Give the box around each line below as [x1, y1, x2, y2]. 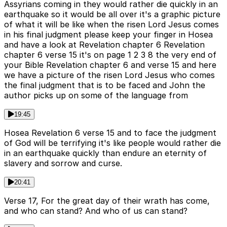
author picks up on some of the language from [4, 90, 188, 100]
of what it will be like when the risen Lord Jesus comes [4, 19, 219, 29]
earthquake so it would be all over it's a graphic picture [4, 9, 220, 19]
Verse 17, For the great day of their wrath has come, [4, 195, 210, 206]
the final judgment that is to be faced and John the [4, 80, 205, 90]
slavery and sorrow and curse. [4, 158, 122, 168]
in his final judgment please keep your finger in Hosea [4, 29, 213, 40]
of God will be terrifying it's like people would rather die [4, 137, 221, 148]
